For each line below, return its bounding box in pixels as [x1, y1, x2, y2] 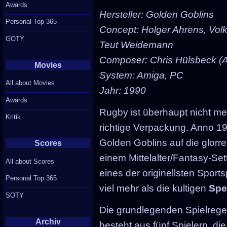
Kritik [6, 113, 21, 121]
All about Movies [6, 79, 55, 87]
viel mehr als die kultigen [99, 183, 209, 194]
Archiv [35, 217, 61, 226]
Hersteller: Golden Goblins [99, 9, 214, 20]
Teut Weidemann [99, 40, 174, 51]
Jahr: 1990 [99, 85, 146, 96]
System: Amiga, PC [99, 70, 184, 81]
